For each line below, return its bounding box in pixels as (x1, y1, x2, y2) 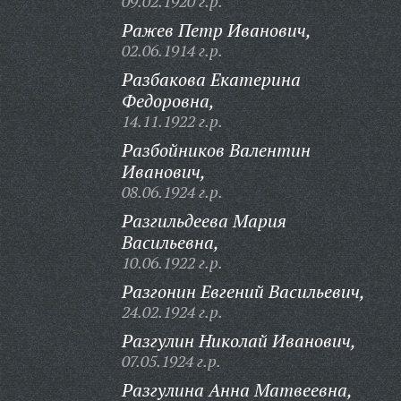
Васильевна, (121, 230, 219, 254)
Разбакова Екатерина (121, 67, 301, 91)
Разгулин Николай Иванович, (121, 328, 356, 353)
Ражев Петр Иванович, (121, 18, 311, 42)
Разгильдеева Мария (121, 209, 286, 233)
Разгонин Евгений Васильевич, (121, 279, 365, 303)
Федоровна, (121, 89, 215, 113)
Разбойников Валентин (121, 138, 311, 162)
